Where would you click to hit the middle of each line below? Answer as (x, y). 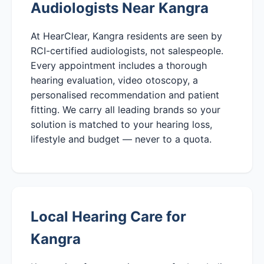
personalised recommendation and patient (125, 95)
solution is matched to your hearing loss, (121, 124)
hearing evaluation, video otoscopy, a (114, 80)
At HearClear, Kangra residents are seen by (126, 36)
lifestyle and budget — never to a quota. (121, 139)
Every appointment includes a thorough (119, 65)
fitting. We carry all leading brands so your (126, 109)
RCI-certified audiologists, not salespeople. (127, 50)
